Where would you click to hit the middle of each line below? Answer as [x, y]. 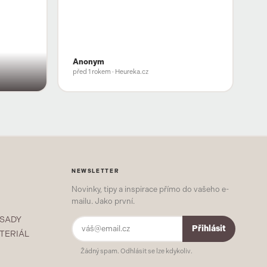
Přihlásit [209, 229]
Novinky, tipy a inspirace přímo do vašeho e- [150, 189]
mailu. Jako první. [103, 201]
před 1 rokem [91, 72]
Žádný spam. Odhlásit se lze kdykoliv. [137, 251]
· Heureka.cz [129, 72]
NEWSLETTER [95, 171]
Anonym [88, 62]
